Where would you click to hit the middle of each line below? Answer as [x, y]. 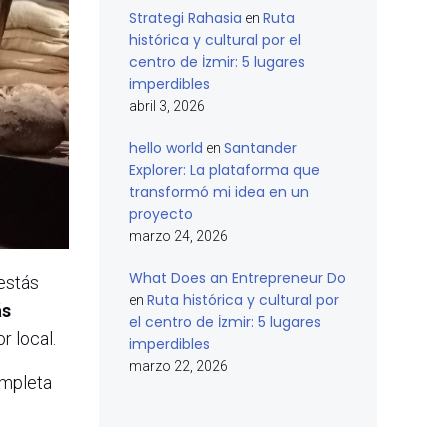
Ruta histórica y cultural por [243, 300]
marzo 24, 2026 [178, 236]
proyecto [161, 214]
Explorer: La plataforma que [224, 170]
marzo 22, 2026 [178, 366]
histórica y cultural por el [215, 40]
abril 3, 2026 [167, 106]
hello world [166, 148]
